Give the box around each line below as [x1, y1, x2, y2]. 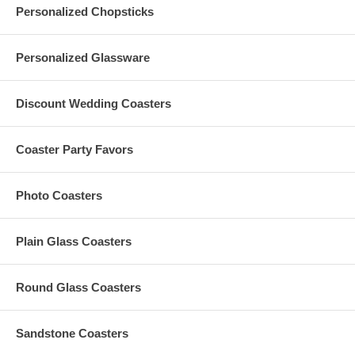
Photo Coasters [16, 188, 102, 202]
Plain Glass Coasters [16, 234, 132, 248]
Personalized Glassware [16, 50, 150, 64]
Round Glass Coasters [16, 280, 141, 294]
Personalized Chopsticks [16, 4, 154, 18]
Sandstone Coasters [16, 326, 128, 340]
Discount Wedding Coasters [16, 96, 171, 110]
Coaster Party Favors [16, 142, 133, 156]
